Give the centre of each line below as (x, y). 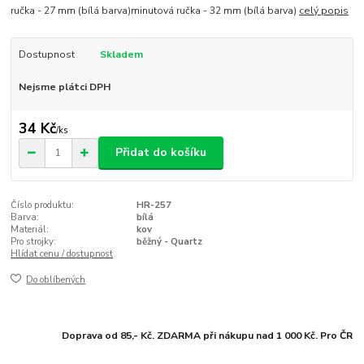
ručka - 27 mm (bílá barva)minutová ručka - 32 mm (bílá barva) (155, 11)
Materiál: (30, 229)
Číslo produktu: (43, 205)
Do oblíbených (56, 280)
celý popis (324, 11)
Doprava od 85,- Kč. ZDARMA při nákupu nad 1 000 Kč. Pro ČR (208, 335)
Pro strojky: (34, 241)
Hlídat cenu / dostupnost (62, 253)
